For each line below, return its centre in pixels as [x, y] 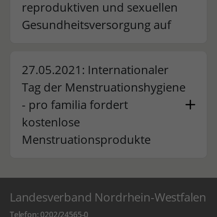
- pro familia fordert [75, 104]
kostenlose [51, 122]
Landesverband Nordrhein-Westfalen [108, 197]
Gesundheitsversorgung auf [96, 24]
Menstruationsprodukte [86, 139]
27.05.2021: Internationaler [95, 70]
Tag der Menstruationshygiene [103, 87]
